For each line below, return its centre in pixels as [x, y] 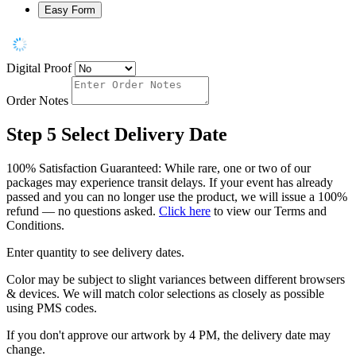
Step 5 [31, 135]
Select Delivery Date [144, 135]
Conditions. [35, 226]
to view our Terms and [269, 211]
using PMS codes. [52, 308]
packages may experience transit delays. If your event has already [170, 183]
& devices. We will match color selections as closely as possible [165, 294]
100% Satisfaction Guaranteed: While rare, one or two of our [159, 168]
